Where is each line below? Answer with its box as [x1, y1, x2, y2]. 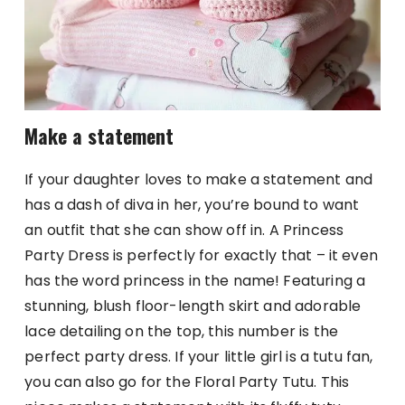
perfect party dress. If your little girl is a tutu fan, [24, 346, 373, 368]
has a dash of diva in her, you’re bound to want [24, 194, 360, 216]
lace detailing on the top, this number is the [24, 321, 338, 343]
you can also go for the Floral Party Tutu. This [24, 372, 350, 393]
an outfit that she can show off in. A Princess [24, 220, 344, 241]
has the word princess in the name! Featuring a [24, 270, 366, 292]
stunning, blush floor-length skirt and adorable [24, 296, 362, 317]
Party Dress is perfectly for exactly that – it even [24, 245, 378, 267]
